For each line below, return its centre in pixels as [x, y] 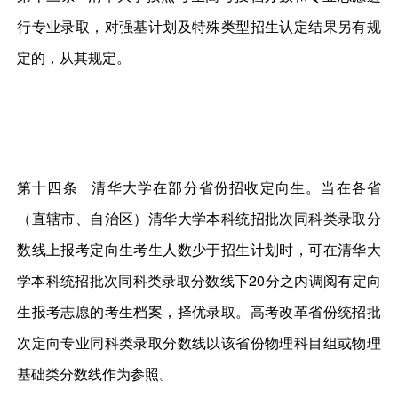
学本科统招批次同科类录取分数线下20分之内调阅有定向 [199, 281]
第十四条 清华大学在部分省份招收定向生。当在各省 [199, 187]
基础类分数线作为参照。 [96, 374]
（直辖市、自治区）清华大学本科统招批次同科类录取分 [199, 219]
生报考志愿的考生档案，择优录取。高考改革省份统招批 [199, 312]
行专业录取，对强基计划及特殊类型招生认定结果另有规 [199, 26]
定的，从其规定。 [74, 57]
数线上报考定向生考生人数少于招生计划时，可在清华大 [199, 250]
